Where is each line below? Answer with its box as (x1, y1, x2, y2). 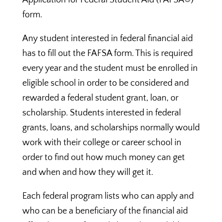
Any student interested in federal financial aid (22, 34, 193, 44)
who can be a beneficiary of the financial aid (22, 206, 188, 216)
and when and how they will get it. (22, 167, 153, 177)
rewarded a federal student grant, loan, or (22, 93, 178, 103)
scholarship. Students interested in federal (22, 108, 181, 118)
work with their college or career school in (22, 138, 181, 148)
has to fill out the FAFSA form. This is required (22, 49, 193, 58)
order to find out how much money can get (22, 153, 185, 163)
